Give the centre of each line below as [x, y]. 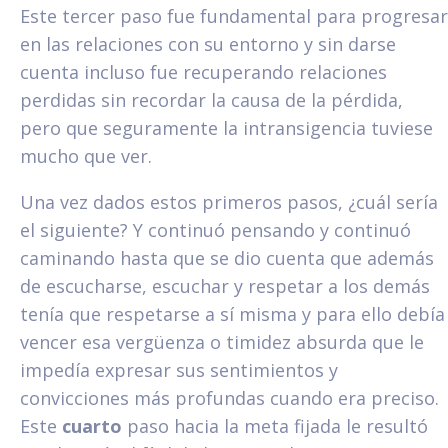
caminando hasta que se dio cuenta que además [227, 257]
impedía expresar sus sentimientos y [179, 369]
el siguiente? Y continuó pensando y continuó [215, 229]
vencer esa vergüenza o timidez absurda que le [222, 341]
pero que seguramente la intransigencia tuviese [226, 127]
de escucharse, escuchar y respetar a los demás [225, 285]
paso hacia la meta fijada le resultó [275, 425]
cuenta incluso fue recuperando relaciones [203, 71]
